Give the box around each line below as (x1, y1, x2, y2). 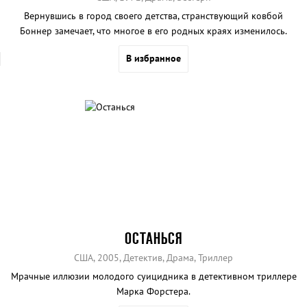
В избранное (126, 51, 181, 64)
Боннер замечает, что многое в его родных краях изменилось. (20, 24, 287, 37)
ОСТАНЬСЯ (125, 229, 182, 247)
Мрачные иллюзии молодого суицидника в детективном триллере (10, 269, 297, 282)
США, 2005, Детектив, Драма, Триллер (74, 251, 233, 264)
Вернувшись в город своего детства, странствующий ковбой (24, 9, 283, 22)
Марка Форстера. (116, 284, 191, 297)
